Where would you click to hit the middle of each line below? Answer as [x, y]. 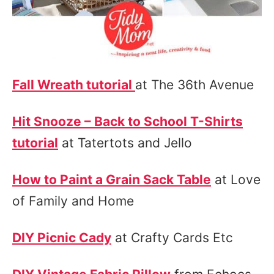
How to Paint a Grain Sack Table [112, 180]
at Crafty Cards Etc [172, 238]
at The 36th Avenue [196, 85]
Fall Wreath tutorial [74, 85]
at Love [236, 180]
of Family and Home [73, 201]
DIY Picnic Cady [62, 238]
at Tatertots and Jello [125, 143]
